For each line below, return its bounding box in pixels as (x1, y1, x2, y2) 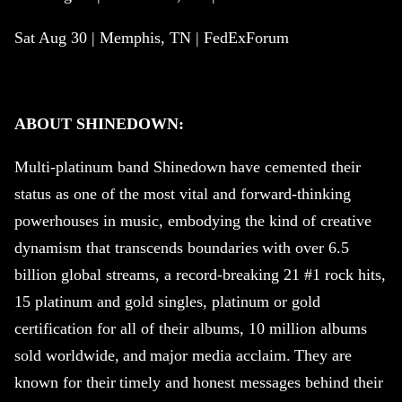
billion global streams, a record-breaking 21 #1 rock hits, (14, 266, 386, 284)
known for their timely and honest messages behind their (14, 373, 383, 392)
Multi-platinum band (14, 158, 153, 177)
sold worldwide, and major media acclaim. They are (14, 346, 352, 365)
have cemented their (226, 158, 361, 177)
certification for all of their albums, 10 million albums (14, 319, 367, 338)
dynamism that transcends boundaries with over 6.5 (14, 239, 349, 258)
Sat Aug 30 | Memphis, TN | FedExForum (14, 29, 289, 48)
